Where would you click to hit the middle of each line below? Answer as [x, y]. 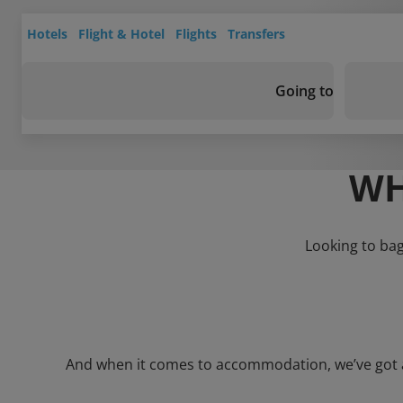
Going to [304, 91]
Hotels [47, 34]
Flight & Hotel [121, 34]
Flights [196, 34]
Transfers [256, 34]
